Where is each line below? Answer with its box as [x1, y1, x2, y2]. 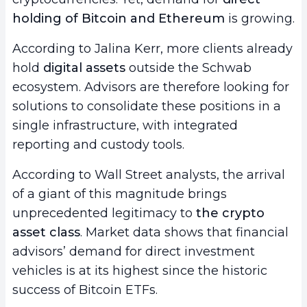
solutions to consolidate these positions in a [12, 99, 281, 114]
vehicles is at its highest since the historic [12, 263, 267, 279]
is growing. [225, 11, 295, 27]
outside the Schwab [125, 60, 251, 76]
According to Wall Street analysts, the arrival [12, 167, 285, 183]
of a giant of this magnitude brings [12, 186, 227, 202]
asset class [12, 225, 80, 241]
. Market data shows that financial [80, 225, 288, 241]
